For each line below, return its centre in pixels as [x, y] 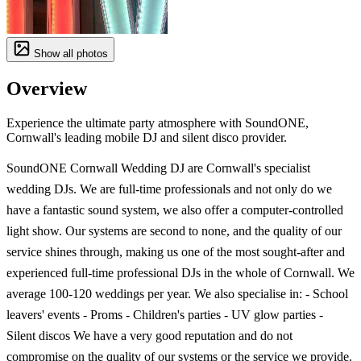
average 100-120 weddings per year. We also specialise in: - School [177, 293]
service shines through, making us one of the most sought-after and [176, 251]
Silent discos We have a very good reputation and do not [149, 335]
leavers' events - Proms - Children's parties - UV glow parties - [165, 314]
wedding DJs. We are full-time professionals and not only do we [169, 189]
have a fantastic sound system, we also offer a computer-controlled [175, 210]
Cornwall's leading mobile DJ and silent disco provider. [147, 137]
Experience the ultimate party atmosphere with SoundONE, [158, 122]
